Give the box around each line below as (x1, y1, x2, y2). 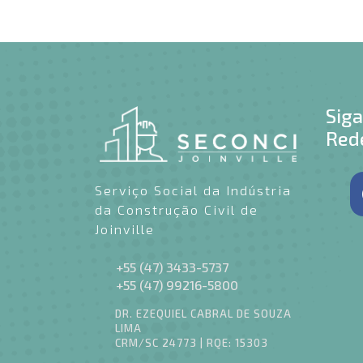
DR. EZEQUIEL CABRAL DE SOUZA (115, 306, 292, 320)
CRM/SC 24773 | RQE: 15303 (115, 335, 268, 349)
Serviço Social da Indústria (95, 181, 292, 198)
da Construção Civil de (95, 201, 258, 217)
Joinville (95, 220, 160, 237)
